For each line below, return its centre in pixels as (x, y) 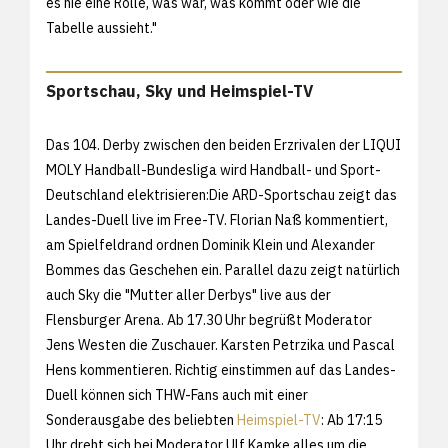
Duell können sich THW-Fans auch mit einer (177, 394)
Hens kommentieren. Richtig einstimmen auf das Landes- (221, 369)
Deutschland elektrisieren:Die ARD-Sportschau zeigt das (221, 194)
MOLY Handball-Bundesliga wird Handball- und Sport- (213, 169)
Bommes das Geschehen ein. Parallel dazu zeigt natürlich (223, 269)
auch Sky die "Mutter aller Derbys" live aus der (188, 294)
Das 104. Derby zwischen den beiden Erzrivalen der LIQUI (223, 144)
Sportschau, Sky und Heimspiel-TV (179, 90)
